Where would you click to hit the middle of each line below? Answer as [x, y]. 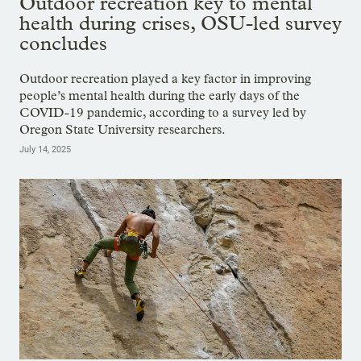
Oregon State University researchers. [122, 129]
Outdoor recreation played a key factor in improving [165, 78]
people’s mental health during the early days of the [160, 95]
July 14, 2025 [45, 149]
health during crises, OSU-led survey [180, 23]
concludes [63, 43]
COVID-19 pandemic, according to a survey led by [163, 112]
